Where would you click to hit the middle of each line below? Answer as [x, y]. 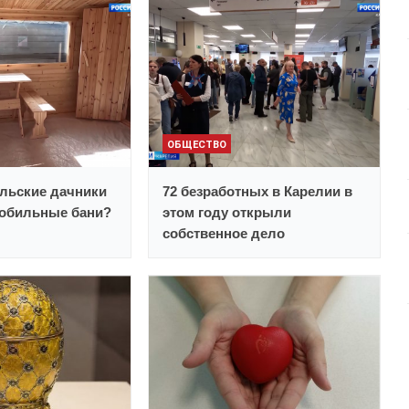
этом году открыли [227, 213]
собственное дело [224, 234]
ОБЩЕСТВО [197, 145]
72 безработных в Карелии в [258, 192]
